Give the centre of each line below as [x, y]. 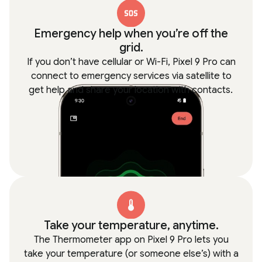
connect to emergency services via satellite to [131, 76]
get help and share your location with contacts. [130, 90]
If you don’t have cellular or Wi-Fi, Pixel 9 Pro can [131, 62]
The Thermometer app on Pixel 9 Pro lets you [131, 240]
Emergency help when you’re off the [131, 34]
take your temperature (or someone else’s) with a [131, 254]
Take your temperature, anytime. [131, 225]
